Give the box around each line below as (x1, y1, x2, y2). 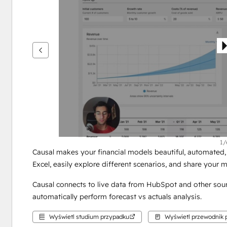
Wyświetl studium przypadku (49, 213, 129, 220)
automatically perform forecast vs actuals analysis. (32, 192, 202, 201)
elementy (31, 28, 63, 37)
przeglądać (31, 4, 68, 13)
